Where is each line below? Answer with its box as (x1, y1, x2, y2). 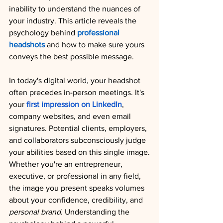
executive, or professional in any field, (9, 172, 143, 180)
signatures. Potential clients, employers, (9, 124, 149, 132)
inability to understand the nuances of (9, 4, 142, 13)
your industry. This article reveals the (9, 16, 138, 25)
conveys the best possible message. (9, 52, 134, 61)
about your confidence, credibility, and (9, 196, 145, 204)
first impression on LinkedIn (26, 100, 122, 109)
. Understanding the (61, 208, 131, 216)
